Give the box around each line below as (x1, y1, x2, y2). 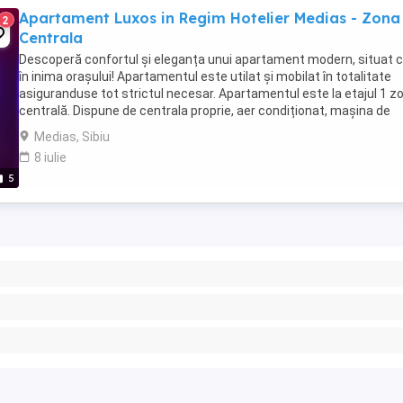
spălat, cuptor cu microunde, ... (19, 121, 195, 135)
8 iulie (34, 150, 67, 165)
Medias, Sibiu (34, 130, 110, 144)
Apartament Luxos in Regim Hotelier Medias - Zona (19, 9, 400, 27)
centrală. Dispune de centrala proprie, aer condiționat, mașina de (19, 103, 390, 118)
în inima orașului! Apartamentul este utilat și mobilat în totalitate (19, 69, 391, 84)
